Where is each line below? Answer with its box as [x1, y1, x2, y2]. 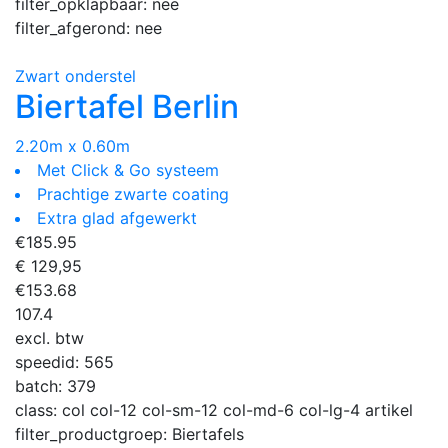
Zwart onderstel [15, 65, 136, 86]
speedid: [15, 351, 84, 372]
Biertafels [172, 423, 244, 444]
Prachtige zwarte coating [37, 183, 229, 204]
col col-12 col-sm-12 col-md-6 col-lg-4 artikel [62, 399, 413, 420]
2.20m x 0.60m [15, 135, 130, 156]
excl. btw [15, 327, 84, 348]
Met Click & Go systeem [37, 159, 219, 180]
